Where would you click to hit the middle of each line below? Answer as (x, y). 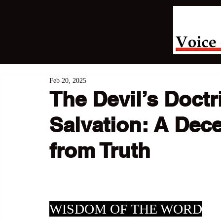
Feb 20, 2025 (68, 80)
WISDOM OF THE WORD (126, 209)
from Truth (100, 150)
